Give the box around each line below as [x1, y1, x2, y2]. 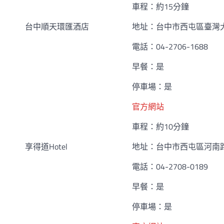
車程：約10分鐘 [132, 120, 189, 132]
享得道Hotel [25, 140, 67, 152]
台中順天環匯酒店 [25, 20, 89, 32]
